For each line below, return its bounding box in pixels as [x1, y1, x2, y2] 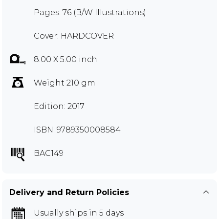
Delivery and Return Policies [9, 187, 129, 197]
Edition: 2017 [34, 101, 85, 111]
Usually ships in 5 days [34, 208, 124, 218]
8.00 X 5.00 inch [34, 54, 97, 64]
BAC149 [34, 148, 64, 158]
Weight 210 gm [34, 78, 95, 88]
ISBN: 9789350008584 [34, 125, 121, 134]
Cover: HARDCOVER [34, 31, 114, 41]
